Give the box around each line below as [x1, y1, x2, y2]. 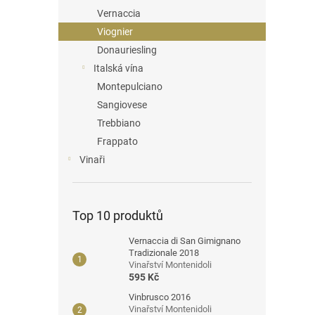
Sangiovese [97, 99, 147, 110]
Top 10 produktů [72, 208, 163, 223]
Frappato [97, 136, 138, 147]
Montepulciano [97, 81, 162, 92]
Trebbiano [97, 117, 141, 129]
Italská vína [94, 63, 143, 74]
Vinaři [79, 154, 105, 165]
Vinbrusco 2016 [129, 292, 191, 302]
